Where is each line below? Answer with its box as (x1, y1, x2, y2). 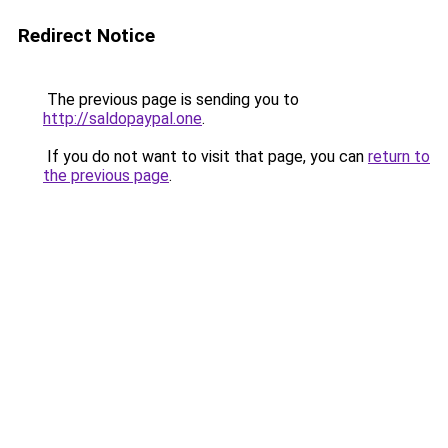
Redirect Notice (18, 24, 155, 47)
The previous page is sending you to (43, 90, 299, 109)
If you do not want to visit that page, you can (43, 147, 368, 166)
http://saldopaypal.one (43, 109, 202, 128)
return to (368, 147, 430, 166)
